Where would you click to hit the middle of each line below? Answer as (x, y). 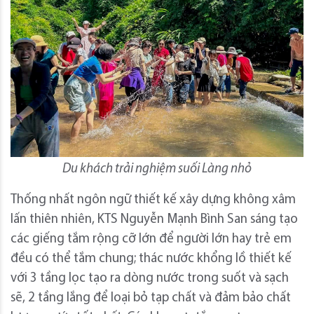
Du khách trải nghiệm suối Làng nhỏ (157, 170)
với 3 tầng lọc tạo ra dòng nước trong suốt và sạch (150, 279)
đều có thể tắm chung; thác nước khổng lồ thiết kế (151, 259)
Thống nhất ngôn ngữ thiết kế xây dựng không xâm (153, 200)
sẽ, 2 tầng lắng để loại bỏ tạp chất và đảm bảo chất (151, 299)
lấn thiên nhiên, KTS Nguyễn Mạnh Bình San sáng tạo (154, 220)
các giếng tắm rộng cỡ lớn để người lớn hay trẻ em (151, 240)
